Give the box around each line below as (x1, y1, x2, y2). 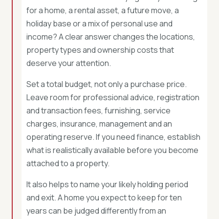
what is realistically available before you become (26, 145, 198, 155)
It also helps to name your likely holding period (26, 179, 188, 190)
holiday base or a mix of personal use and (26, 18, 173, 29)
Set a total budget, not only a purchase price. (26, 79, 187, 89)
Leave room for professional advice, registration (26, 92, 199, 103)
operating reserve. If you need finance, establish (26, 131, 200, 142)
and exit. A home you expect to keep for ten (26, 192, 182, 203)
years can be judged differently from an (26, 205, 166, 216)
